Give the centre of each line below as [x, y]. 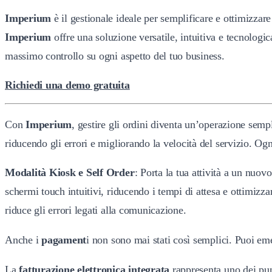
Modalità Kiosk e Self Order [70, 173]
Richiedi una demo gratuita [67, 85]
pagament [64, 240]
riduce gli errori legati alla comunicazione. [96, 210]
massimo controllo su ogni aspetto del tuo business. [115, 56]
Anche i [23, 240]
